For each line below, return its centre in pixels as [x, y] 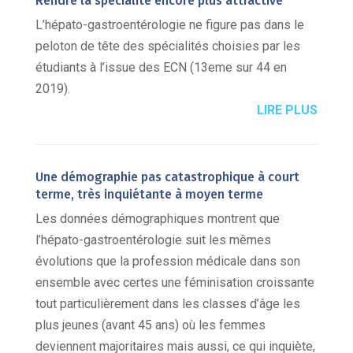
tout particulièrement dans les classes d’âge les [167, 304]
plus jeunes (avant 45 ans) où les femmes [150, 325]
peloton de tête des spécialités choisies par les [167, 46]
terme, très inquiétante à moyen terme [149, 195]
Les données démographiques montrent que [157, 219]
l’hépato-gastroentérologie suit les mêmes [153, 240]
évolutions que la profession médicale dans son [167, 262]
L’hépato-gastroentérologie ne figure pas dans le [169, 25]
